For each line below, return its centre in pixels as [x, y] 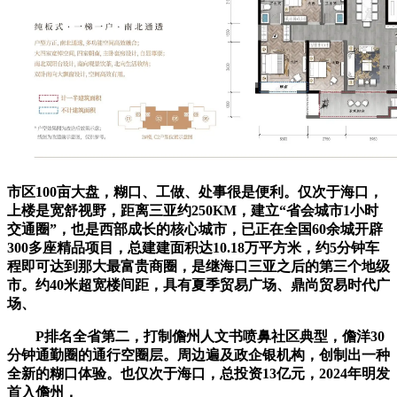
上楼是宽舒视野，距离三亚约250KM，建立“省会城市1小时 [193, 210]
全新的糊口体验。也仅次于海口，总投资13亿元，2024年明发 [198, 373]
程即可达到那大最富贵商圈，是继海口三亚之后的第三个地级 [198, 266]
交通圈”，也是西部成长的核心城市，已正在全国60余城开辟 [195, 229]
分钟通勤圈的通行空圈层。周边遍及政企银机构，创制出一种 [198, 354]
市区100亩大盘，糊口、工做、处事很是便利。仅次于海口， [195, 191]
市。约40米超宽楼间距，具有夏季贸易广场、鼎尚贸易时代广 [198, 284]
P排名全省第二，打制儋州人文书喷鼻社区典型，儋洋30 [196, 336]
